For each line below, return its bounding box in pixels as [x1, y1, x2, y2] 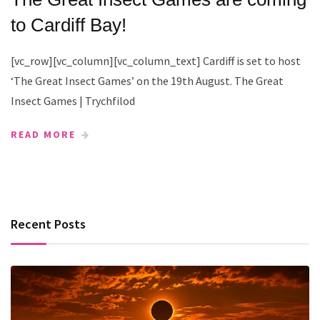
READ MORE [11, 127, 76, 141]
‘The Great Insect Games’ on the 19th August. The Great [11, 73, 284, 88]
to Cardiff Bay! [11, 14, 126, 36]
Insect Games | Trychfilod [11, 93, 135, 108]
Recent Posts [11, 215, 86, 232]
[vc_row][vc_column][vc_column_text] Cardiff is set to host [11, 53, 301, 68]
